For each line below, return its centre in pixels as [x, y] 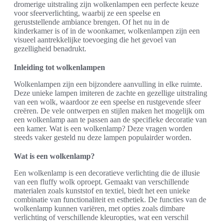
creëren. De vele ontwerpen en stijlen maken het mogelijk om [109, 110]
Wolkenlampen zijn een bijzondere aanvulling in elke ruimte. [108, 84]
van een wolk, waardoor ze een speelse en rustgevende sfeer [107, 102]
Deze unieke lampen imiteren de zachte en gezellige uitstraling [110, 93]
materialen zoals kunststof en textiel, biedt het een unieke [102, 190]
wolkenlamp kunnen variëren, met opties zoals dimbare [99, 208]
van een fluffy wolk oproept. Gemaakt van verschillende [101, 182]
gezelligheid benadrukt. [50, 48]
